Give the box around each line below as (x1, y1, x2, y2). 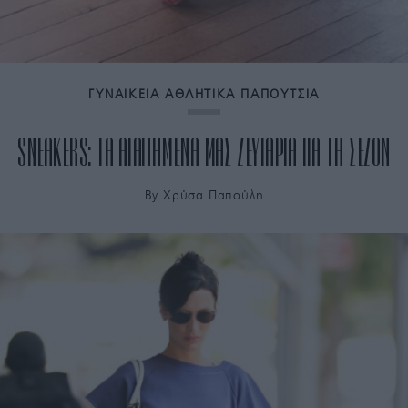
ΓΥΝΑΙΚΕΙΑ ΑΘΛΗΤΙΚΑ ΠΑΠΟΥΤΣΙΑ (88, 88, 320, 102)
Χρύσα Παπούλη (163, 189, 264, 202)
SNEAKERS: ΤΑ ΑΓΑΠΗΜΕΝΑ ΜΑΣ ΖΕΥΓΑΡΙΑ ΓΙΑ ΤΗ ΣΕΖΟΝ (17, 132, 391, 173)
